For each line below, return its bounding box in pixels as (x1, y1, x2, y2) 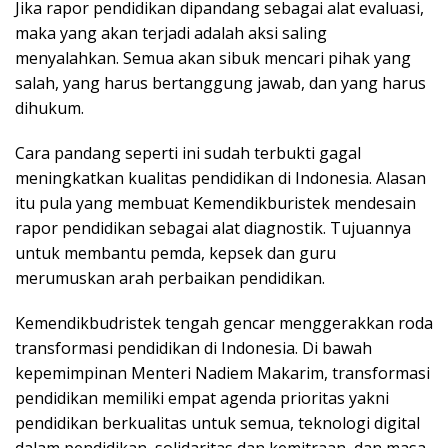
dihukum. (15, 96, 84, 119)
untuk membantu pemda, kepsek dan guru (15, 241, 336, 264)
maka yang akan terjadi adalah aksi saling (15, 21, 327, 44)
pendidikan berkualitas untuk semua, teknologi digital (15, 411, 420, 434)
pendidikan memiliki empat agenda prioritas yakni (15, 386, 389, 409)
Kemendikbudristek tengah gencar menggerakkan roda (15, 311, 433, 334)
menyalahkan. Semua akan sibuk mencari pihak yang (15, 46, 411, 69)
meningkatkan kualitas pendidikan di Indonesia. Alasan (15, 166, 426, 189)
